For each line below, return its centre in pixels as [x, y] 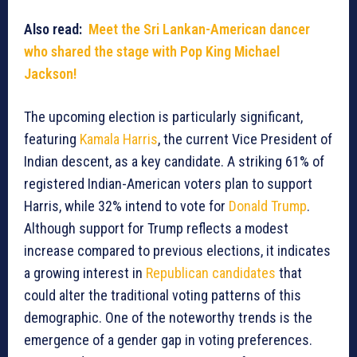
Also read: [56, 29]
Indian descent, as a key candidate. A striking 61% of [174, 162]
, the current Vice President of [245, 139]
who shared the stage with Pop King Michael [152, 52]
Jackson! [50, 74]
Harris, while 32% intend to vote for [126, 206]
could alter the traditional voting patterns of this [163, 296]
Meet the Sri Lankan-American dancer [199, 29]
